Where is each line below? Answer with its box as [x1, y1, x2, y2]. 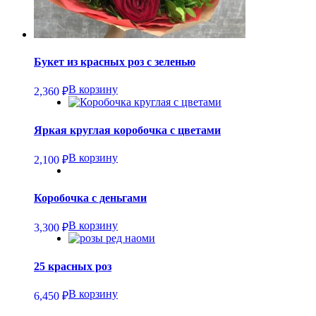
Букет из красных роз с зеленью [34, 56, 195, 68]
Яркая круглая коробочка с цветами [34, 123, 221, 136]
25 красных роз [34, 260, 111, 272]
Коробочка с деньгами [34, 192, 147, 205]
